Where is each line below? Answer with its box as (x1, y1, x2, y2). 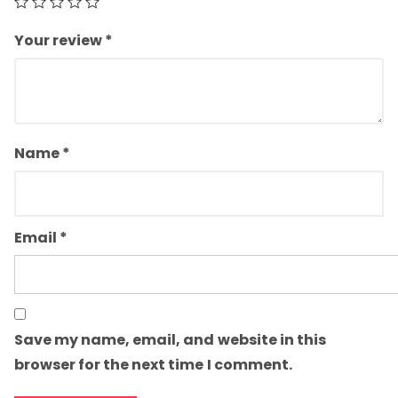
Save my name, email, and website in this (14, 330, 326, 351)
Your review (14, 30, 106, 52)
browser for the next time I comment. (14, 354, 292, 376)
